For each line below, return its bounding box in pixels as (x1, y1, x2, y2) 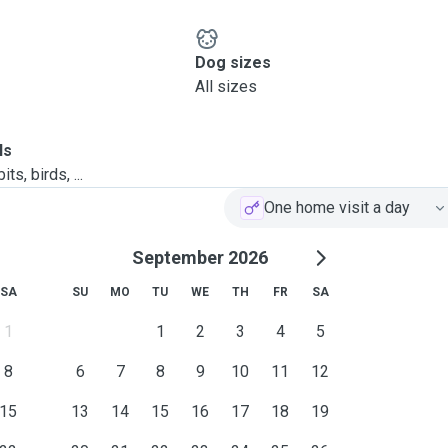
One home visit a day (264, 198, 410, 217)
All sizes (194, 77, 257, 96)
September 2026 (132, 247, 268, 268)
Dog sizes (194, 53, 271, 72)
